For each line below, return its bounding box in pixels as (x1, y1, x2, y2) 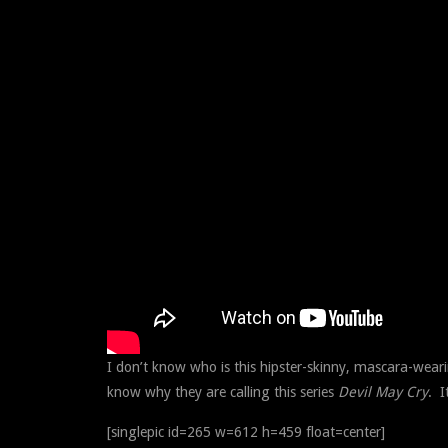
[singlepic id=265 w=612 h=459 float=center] (107, 423, 385, 440)
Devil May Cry (338, 383, 428, 400)
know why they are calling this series (107, 383, 338, 400)
